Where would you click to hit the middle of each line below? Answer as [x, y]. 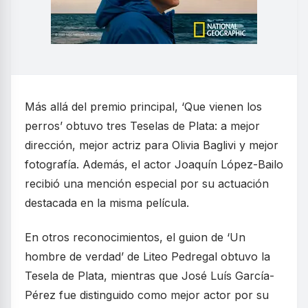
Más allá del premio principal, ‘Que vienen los [143, 106]
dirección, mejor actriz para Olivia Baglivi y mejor [152, 145]
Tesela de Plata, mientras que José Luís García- [150, 275]
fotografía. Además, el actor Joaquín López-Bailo [154, 164]
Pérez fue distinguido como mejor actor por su [147, 295]
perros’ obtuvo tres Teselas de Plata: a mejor [142, 125]
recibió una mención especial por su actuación [147, 183]
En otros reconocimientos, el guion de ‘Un [135, 237]
